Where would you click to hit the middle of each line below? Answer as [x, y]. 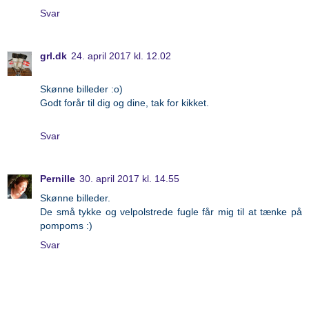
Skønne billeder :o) [81, 89]
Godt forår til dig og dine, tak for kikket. [124, 103]
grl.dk [53, 56]
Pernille [58, 179]
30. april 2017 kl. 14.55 [129, 179]
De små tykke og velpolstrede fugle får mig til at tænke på [171, 212]
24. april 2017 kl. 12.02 [121, 56]
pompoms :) [66, 226]
